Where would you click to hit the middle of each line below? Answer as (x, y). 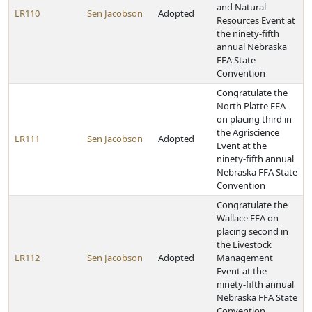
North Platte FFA (251, 106)
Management (245, 258)
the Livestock (244, 244)
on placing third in (254, 119)
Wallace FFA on (248, 218)
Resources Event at (256, 20)
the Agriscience (248, 132)
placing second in (252, 231)
